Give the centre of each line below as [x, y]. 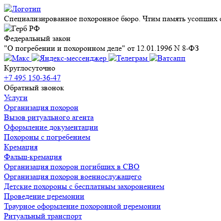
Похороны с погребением [47, 137]
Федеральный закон [37, 38]
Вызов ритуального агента [49, 117]
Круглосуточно [30, 68]
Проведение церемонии [44, 196]
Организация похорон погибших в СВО [72, 166]
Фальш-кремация [33, 157]
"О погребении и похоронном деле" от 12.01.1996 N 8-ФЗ [101, 48]
